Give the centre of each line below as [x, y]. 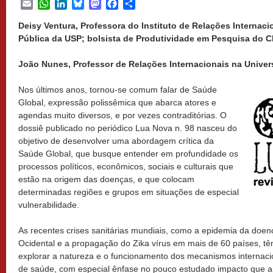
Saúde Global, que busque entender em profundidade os [128, 154]
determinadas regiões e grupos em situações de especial [129, 192]
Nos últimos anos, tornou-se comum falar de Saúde [118, 90]
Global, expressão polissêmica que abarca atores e [117, 102]
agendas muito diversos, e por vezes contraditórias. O [122, 115]
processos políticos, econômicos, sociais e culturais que [126, 166]
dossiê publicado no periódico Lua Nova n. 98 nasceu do [128, 128]
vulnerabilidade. [49, 205]
